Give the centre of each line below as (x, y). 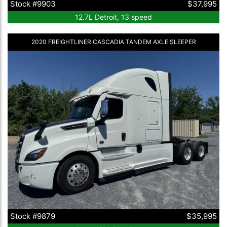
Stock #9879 (33, 216)
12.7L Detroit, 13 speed (113, 17)
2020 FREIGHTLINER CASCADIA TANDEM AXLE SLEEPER (113, 42)
